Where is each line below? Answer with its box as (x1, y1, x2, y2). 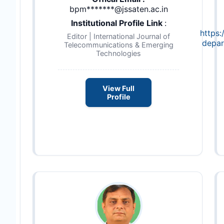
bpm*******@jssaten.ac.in (69, 3, 168, 14)
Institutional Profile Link (70, 17, 164, 28)
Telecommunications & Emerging (63, 40, 173, 49)
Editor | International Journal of (67, 31, 170, 40)
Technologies (96, 48, 141, 57)
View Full (102, 84, 134, 93)
